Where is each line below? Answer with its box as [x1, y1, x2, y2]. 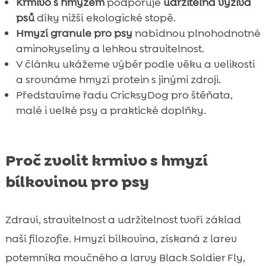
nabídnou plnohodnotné [132, 26, 261, 40]
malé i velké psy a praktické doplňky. [15, 103, 206, 118]
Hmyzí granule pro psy [15, 26, 132, 40]
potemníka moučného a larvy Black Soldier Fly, [5, 250, 245, 265]
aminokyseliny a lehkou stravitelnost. [15, 41, 204, 56]
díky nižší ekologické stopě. [34, 10, 176, 25]
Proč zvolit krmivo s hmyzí [5, 150, 208, 170]
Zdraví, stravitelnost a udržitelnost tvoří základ [5, 212, 241, 227]
